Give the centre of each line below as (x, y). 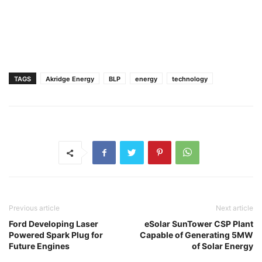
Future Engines (39, 246)
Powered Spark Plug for (56, 235)
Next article (235, 208)
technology (190, 79)
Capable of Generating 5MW (196, 235)
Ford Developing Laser (54, 224)
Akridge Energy (70, 79)
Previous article (34, 208)
